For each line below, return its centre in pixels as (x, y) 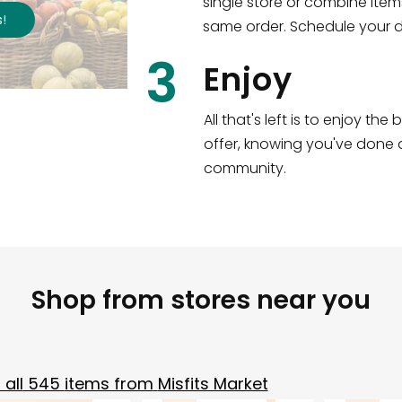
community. (245, 168)
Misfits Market (213, 383)
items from (109, 383)
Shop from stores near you (201, 300)
